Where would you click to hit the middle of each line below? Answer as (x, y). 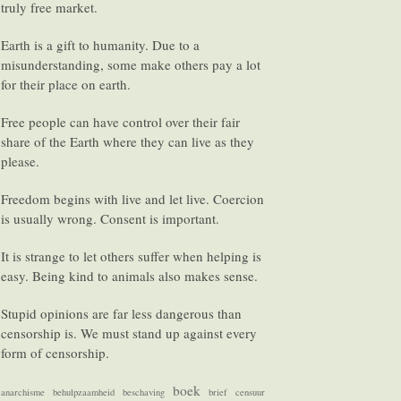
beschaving (144, 392)
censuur (250, 392)
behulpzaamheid (84, 392)
